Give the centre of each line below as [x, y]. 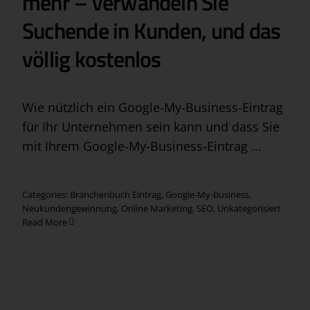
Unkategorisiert [249, 209]
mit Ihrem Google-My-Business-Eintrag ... [142, 146]
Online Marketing [156, 209]
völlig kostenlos [91, 59]
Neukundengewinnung [69, 209]
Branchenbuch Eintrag [115, 195]
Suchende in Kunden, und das [151, 31]
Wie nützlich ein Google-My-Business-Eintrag [152, 108]
